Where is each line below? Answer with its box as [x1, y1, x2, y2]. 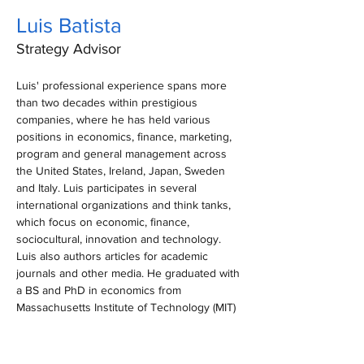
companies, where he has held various [16, 113, 214, 126]
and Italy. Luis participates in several [16, 181, 200, 194]
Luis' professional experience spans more [16, 79, 230, 92]
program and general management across [16, 147, 230, 160]
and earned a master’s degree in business [16, 318, 232, 331]
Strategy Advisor [16, 41, 121, 57]
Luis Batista [16, 14, 122, 37]
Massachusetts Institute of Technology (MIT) [16, 301, 239, 314]
